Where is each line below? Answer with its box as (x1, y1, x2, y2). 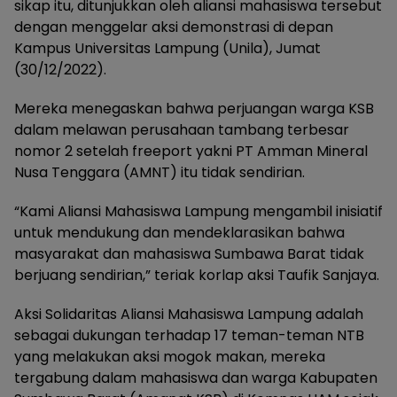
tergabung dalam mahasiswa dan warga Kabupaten (14, 368, 378, 388)
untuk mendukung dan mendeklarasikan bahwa (14, 222, 345, 243)
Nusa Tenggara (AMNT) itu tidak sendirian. (14, 162, 305, 183)
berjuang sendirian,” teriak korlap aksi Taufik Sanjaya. (14, 265, 379, 285)
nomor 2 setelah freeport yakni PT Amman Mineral (14, 141, 368, 161)
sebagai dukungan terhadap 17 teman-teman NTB (14, 325, 364, 346)
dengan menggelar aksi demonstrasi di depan (14, 17, 333, 37)
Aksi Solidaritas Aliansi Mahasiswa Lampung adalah (14, 304, 363, 324)
